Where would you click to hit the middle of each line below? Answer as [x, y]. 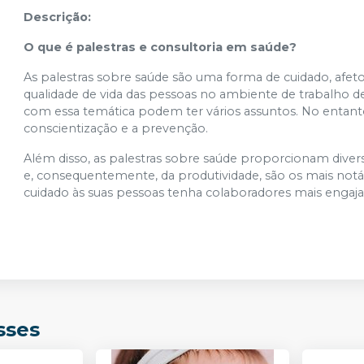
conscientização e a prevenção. [116, 128]
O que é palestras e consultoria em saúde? [160, 47]
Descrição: [58, 17]
